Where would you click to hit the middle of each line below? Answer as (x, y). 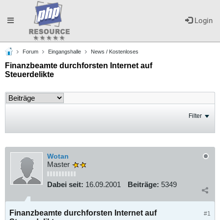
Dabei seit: (65, 185)
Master (59, 164)
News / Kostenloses (115, 52)
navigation (24, 62)
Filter (195, 116)
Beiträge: (143, 185)
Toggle (18, 20)
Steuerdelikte (29, 74)
